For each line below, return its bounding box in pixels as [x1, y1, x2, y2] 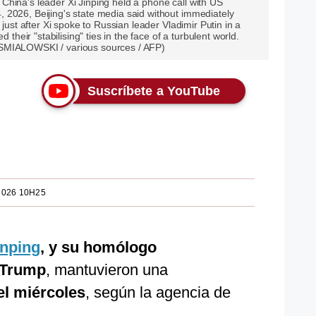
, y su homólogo [40, 238, 157, 256]
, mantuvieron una [46, 261, 168, 279]
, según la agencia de [85, 284, 231, 301]
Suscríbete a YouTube [87, 84, 221, 98]
